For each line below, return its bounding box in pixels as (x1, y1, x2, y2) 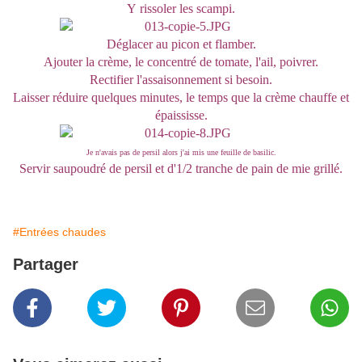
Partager (13, 255, 78, 274)
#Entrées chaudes (13, 225, 106, 239)
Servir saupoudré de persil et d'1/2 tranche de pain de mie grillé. (19, 162, 343, 176)
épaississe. (154, 108, 208, 123)
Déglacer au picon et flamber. (106, 37, 256, 52)
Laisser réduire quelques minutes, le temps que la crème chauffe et (13, 90, 349, 105)
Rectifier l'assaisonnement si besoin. (90, 73, 272, 87)
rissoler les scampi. (140, 2, 235, 16)
